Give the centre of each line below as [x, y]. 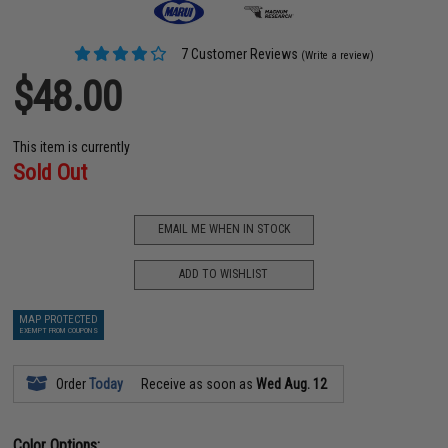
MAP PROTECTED [59, 319]
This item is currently [72, 146]
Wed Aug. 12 [292, 383]
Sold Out [50, 172]
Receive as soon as [197, 383]
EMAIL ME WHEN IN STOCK [223, 229]
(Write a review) [338, 55]
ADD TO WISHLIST [224, 274]
